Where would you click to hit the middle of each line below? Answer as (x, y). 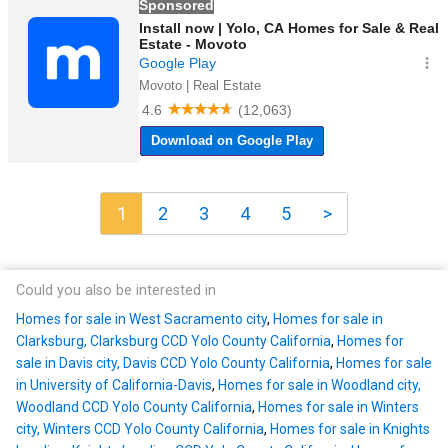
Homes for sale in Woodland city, (319, 385)
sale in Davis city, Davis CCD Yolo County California (173, 363)
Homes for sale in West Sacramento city (141, 319)
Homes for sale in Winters (338, 407)
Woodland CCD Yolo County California (134, 407)
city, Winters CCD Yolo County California (140, 429)
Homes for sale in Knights (350, 429)
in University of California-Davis (114, 385)
